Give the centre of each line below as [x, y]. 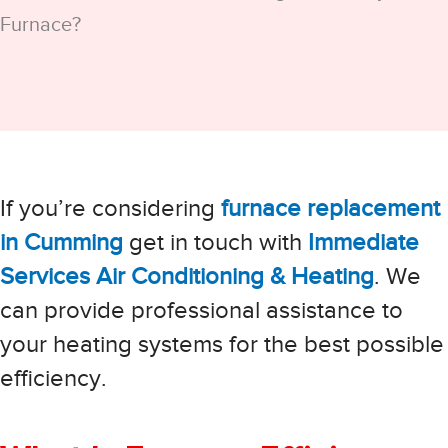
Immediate [363, 242]
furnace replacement [330, 208]
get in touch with [215, 242]
